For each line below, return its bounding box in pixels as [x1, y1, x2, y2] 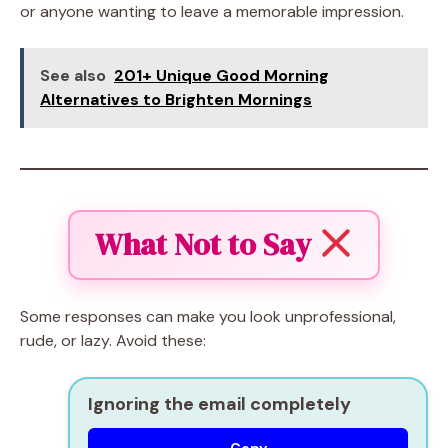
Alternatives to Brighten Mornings [40, 88, 312, 110]
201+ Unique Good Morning [114, 64, 329, 86]
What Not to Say [95, 223, 319, 265]
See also [40, 64, 106, 86]
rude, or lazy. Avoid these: [20, 329, 206, 351]
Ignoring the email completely [88, 391, 351, 416]
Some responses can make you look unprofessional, [20, 305, 396, 327]
